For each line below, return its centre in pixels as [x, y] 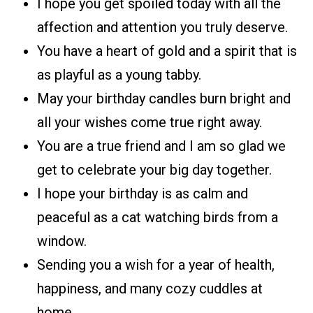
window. [62, 241]
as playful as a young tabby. [119, 74]
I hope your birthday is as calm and [143, 193]
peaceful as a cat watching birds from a [158, 217]
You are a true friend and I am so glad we [162, 146]
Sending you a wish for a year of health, [156, 264]
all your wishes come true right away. [150, 122]
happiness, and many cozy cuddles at [150, 288]
